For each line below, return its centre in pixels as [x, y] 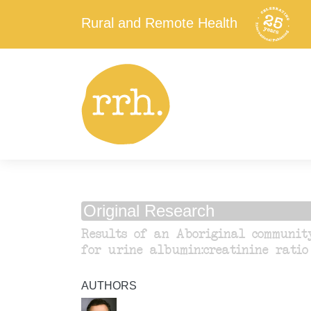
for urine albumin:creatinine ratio [195, 251]
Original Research [149, 211]
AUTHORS [109, 286]
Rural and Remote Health [159, 23]
